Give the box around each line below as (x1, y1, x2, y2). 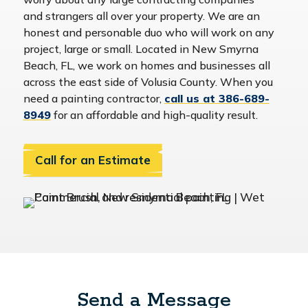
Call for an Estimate (34, 153, 151, 168)
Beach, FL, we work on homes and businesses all (23, 58, 270, 73)
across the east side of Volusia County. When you (23, 75, 273, 89)
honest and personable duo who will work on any (23, 25, 274, 40)
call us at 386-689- (164, 91, 269, 106)
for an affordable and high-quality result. (50, 108, 258, 122)
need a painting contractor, (23, 91, 164, 106)
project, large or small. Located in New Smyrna (23, 42, 258, 56)
